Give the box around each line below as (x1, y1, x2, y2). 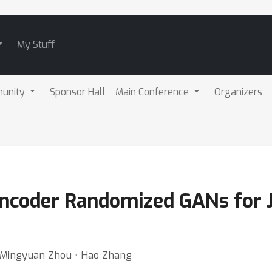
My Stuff (16, 38, 55, 51)
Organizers (214, 85, 263, 98)
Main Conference (115, 85, 192, 98)
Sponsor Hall (50, 85, 106, 98)
